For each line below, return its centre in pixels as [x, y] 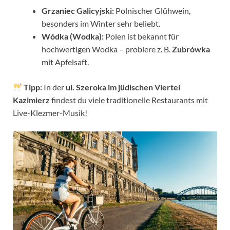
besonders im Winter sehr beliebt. [101, 24]
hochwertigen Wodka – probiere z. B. [107, 49]
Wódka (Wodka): [73, 36]
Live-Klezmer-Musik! [50, 113]
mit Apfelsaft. [65, 62]
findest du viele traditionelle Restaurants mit [129, 100]
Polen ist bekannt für [141, 36]
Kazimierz [31, 100]
